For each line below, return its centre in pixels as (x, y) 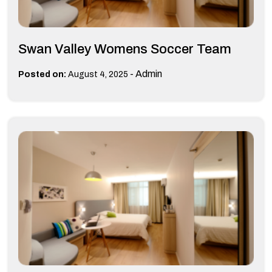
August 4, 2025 (98, 74)
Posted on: (42, 74)
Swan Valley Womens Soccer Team (125, 49)
